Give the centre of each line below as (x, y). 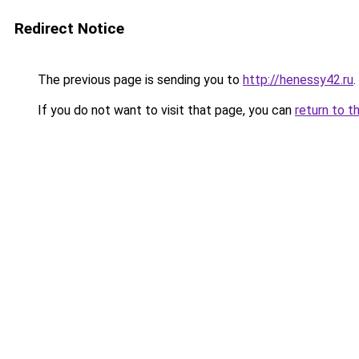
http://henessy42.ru (298, 80)
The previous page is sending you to (139, 80)
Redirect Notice (69, 28)
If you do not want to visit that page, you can (165, 110)
